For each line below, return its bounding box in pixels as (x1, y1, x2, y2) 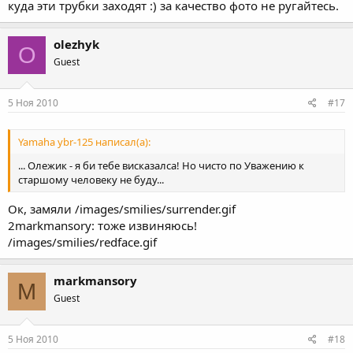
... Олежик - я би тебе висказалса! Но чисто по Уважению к (18, 158, 304, 173)
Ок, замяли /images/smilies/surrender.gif (8, 201, 236, 217)
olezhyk (54, 36, 99, 52)
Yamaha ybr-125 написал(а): (18, 134, 150, 149)
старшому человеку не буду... (18, 172, 164, 187)
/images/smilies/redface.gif (8, 234, 157, 250)
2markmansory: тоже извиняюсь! (8, 217, 197, 233)
